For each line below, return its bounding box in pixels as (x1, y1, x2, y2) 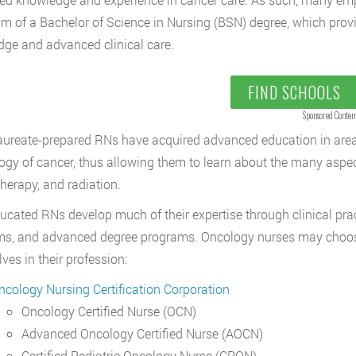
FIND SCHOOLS (247, 79, 341, 104)
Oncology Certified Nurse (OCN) (21, 302, 196, 319)
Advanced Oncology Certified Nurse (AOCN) (21, 324, 263, 342)
